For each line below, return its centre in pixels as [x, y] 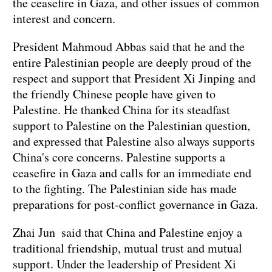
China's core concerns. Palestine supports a [119, 157]
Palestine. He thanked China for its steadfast [121, 109]
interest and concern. [64, 18]
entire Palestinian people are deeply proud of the [132, 62]
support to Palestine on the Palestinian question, [131, 125]
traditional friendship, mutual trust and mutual [127, 248]
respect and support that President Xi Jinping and [134, 78]
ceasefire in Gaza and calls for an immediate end [132, 172]
